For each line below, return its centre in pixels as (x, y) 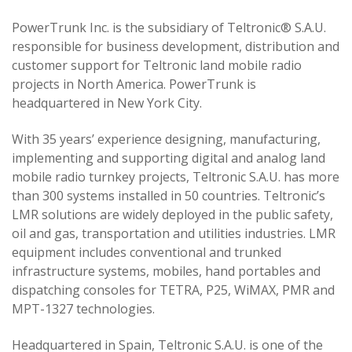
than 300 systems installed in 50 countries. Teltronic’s (169, 196)
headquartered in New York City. (107, 103)
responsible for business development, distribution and (176, 46)
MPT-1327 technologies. (83, 309)
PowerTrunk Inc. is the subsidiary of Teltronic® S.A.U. (169, 27)
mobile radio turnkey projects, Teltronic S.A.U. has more (176, 177)
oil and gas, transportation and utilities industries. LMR (174, 233)
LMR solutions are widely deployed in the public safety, (172, 214)
